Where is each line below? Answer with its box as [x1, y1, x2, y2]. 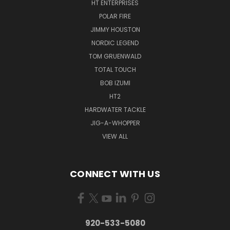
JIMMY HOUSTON [90, 25, 140, 34]
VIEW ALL [102, 131, 128, 141]
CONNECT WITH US [70, 167, 160, 180]
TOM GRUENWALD [89, 51, 141, 61]
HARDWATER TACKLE [84, 105, 146, 114]
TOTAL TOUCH [94, 65, 136, 74]
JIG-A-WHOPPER [90, 118, 140, 127]
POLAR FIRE [99, 11, 131, 21]
